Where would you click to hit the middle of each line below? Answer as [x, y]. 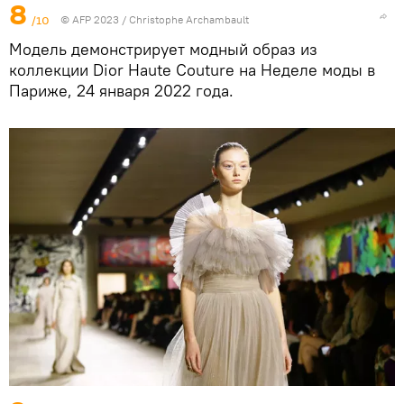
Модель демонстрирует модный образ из [163, 50]
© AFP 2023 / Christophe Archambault [155, 20]
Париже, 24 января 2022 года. [121, 91]
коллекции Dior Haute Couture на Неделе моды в [192, 70]
